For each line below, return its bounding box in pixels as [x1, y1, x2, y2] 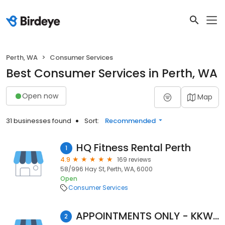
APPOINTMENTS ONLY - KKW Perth [213, 209, 219, 223]
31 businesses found [6, 116, 71, 126]
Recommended [105, 116, 156, 126]
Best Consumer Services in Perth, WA [6, 65, 217, 81]
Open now [22, 90, 58, 101]
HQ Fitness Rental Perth [76, 141, 191, 155]
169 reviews [117, 155, 151, 164]
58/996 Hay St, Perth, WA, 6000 [60, 165, 153, 173]
